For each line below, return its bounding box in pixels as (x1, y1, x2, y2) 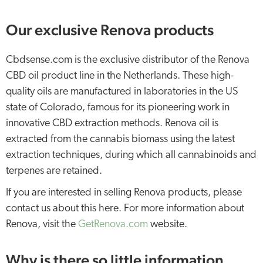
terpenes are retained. (6, 166, 102, 177)
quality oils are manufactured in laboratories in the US (6, 86, 238, 97)
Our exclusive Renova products (6, 21, 214, 39)
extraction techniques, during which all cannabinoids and (6, 150, 257, 161)
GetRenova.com (78, 219, 148, 230)
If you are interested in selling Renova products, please (6, 187, 242, 198)
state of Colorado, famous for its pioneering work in (6, 102, 230, 113)
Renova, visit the (6, 219, 78, 230)
